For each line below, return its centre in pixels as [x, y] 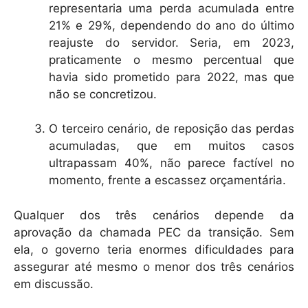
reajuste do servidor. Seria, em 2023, [172, 43]
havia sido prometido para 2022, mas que [172, 77]
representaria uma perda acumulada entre [172, 9]
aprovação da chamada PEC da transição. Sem [154, 232]
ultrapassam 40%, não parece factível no [172, 163]
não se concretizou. [103, 95]
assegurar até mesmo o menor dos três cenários [154, 266]
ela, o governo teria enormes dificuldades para [154, 249]
